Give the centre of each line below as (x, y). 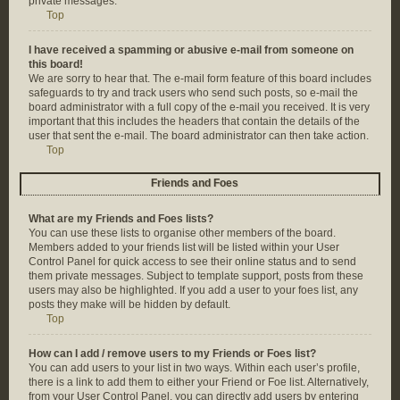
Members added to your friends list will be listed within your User (184, 247)
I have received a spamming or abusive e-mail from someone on (191, 50)
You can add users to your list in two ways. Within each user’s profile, (194, 368)
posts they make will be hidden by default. (129, 304)
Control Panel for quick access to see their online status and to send (192, 262)
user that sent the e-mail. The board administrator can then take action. (199, 136)
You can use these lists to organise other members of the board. (182, 233)
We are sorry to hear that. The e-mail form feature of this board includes (200, 79)
